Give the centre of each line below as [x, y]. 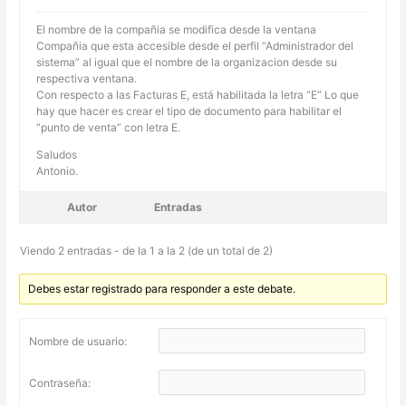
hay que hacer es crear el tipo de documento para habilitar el [189, 111]
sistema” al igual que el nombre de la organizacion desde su [187, 62]
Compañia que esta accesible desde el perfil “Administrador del [195, 45]
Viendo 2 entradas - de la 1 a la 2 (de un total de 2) [147, 250]
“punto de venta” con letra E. [109, 127]
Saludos [57, 154]
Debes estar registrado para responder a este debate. [162, 288]
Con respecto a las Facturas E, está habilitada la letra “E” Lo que [198, 94]
